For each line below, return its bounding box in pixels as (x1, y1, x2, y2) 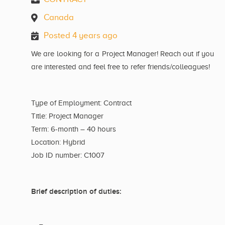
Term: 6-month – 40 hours (31, 125, 116, 134)
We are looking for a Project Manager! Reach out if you (31, 50, 214, 58)
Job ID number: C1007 (31, 151, 104, 160)
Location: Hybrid (31, 138, 85, 147)
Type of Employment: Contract (31, 99, 132, 107)
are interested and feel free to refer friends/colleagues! (31, 63, 210, 71)
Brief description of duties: (31, 187, 122, 197)
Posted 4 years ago (44, 31, 118, 41)
